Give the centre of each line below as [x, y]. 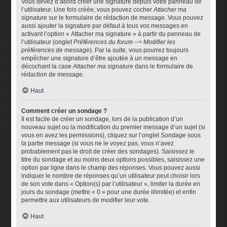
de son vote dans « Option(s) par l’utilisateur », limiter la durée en [111, 184]
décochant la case [47, 66]
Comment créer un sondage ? [64, 111]
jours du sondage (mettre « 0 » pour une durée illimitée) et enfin [109, 192]
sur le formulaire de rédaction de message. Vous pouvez [125, 18]
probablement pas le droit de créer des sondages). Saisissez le [108, 152]
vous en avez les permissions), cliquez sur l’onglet [91, 135]
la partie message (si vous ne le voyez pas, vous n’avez [98, 143]
